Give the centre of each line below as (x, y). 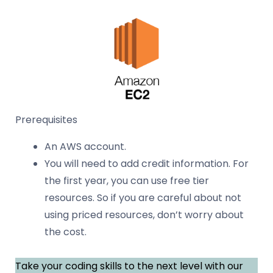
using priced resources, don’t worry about (144, 214)
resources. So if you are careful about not (143, 197)
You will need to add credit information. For (147, 163)
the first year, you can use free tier (127, 180)
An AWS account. (87, 146)
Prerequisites (46, 119)
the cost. (66, 232)
